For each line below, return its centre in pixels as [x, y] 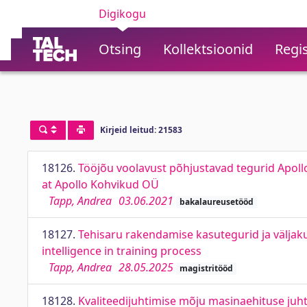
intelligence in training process [122, 251]
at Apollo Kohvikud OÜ [100, 184]
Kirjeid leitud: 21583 [141, 130]
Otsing [120, 49]
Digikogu [122, 14]
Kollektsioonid [208, 49]
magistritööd [206, 268]
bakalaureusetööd [216, 202]
